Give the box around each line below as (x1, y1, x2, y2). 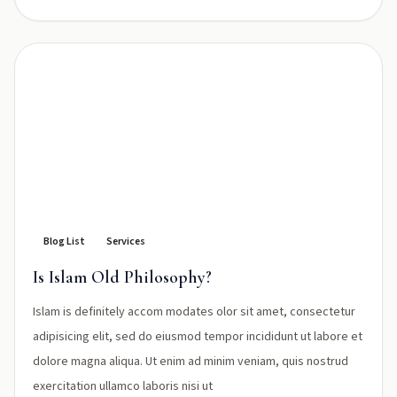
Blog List (43, 234, 85, 249)
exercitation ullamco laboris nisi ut (33, 378, 213, 395)
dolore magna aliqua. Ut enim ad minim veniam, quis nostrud (33, 353, 348, 370)
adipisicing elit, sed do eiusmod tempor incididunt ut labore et (33, 328, 362, 346)
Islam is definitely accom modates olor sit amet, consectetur (33, 303, 355, 321)
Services (106, 234, 145, 249)
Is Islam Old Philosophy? (33, 267, 212, 288)
